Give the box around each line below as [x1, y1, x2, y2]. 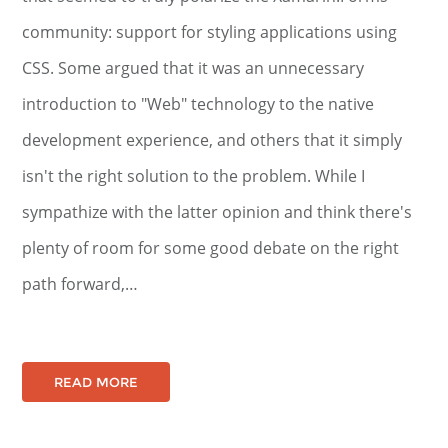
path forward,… [22, 273, 139, 295]
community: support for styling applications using [22, 21, 398, 43]
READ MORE [54, 374, 139, 390]
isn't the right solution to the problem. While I [22, 165, 366, 187]
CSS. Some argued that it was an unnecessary [22, 57, 365, 79]
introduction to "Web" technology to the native [22, 93, 375, 115]
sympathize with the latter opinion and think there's [22, 201, 413, 223]
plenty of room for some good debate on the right [22, 237, 400, 259]
